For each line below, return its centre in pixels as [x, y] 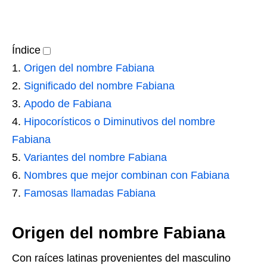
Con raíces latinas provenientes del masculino [121, 258]
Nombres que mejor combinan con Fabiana [127, 175]
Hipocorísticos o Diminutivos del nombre [119, 122]
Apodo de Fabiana [68, 104]
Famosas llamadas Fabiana [90, 193]
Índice [26, 50]
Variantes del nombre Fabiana [95, 157]
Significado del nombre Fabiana [99, 86]
